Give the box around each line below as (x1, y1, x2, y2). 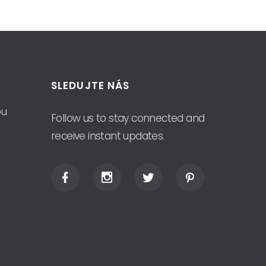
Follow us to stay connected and (51, 111, 205, 125)
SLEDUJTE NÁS (51, 78, 130, 93)
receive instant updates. (51, 129, 164, 143)
